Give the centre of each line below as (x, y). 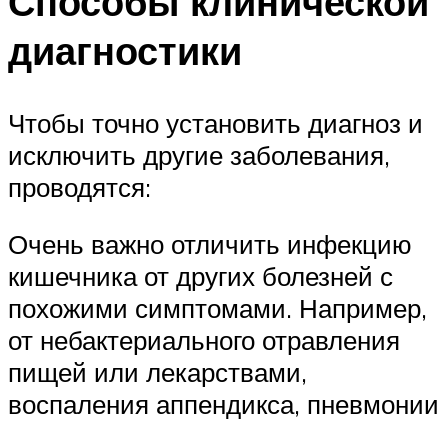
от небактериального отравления (204, 340)
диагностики (125, 50)
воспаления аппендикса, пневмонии (223, 404)
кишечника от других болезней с (200, 276)
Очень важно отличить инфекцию (210, 244)
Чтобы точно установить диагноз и (215, 122)
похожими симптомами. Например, (217, 308)
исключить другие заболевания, (199, 154)
